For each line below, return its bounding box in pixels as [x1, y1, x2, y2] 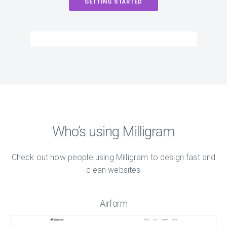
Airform [99, 198, 128, 209]
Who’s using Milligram [52, 123, 175, 140]
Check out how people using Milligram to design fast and [11, 153, 216, 162]
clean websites [86, 165, 141, 175]
